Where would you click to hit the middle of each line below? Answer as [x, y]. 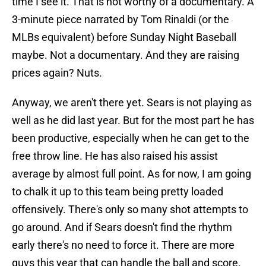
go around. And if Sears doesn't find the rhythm [122, 227]
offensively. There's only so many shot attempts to [130, 210]
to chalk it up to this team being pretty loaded [118, 192]
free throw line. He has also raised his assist [115, 156]
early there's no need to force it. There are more [123, 245]
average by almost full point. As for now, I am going [132, 174]
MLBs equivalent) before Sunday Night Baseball [124, 37]
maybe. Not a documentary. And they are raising [126, 55]
